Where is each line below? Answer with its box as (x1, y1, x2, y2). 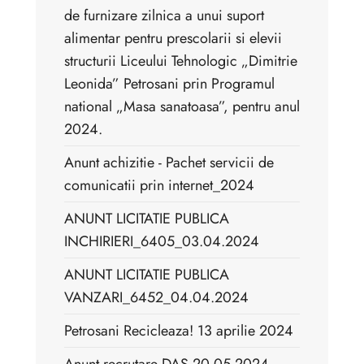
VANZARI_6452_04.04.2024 (64, 287, 249, 309)
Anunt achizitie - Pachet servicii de (64, 152, 274, 174)
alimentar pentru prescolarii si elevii (64, 28, 282, 50)
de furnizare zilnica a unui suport (64, 5, 264, 27)
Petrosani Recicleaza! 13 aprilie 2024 (64, 320, 293, 342)
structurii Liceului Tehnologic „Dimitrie (64, 50, 297, 72)
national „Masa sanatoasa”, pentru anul (64, 96, 300, 118)
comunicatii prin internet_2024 (64, 175, 254, 197)
